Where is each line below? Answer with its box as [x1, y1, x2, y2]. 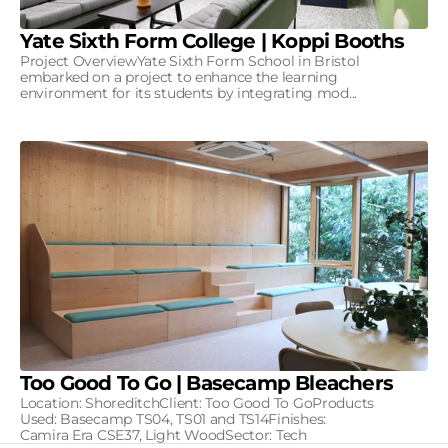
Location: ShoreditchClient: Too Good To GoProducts [20, 393, 375, 412]
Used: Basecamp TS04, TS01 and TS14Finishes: [20, 409, 326, 428]
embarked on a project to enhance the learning [20, 68, 338, 87]
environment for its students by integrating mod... [20, 84, 358, 103]
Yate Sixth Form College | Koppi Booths [20, 29, 405, 54]
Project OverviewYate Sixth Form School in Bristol [20, 52, 360, 71]
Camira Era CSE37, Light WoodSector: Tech [20, 425, 307, 444]
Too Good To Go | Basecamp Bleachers [20, 370, 393, 395]
